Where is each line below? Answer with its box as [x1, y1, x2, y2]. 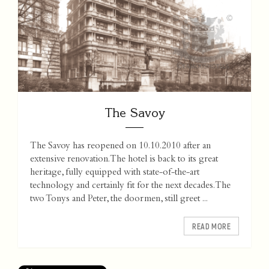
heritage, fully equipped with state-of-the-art [30, 168, 199, 178]
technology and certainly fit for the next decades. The [30, 181, 231, 192]
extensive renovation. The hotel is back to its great [30, 155, 218, 165]
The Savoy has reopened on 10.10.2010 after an [30, 142, 211, 152]
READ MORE [192, 221, 231, 232]
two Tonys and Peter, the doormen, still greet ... [30, 195, 208, 205]
